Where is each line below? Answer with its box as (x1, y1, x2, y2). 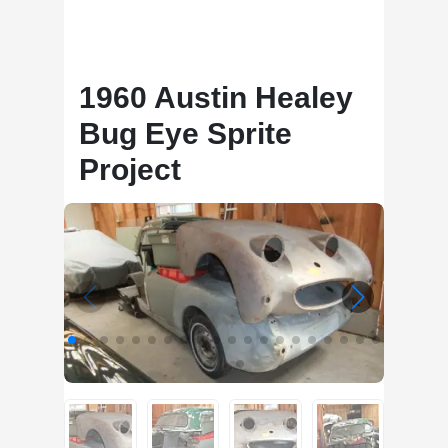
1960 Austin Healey (79, 81, 353, 114)
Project (79, 153, 181, 186)
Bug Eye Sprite (79, 117, 292, 150)
